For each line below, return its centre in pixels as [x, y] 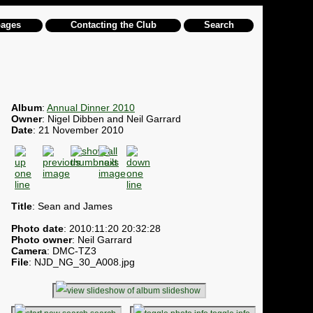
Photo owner [42, 239]
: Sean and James [72, 206]
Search [219, 25]
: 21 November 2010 [78, 130]
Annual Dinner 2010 [91, 107]
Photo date [37, 228]
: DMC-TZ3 [72, 250]
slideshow [181, 290]
